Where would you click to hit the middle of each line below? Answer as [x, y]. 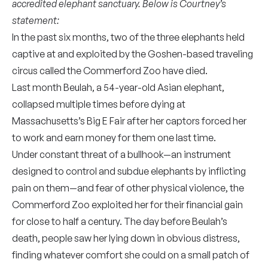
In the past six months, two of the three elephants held [128, 37]
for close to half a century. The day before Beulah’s [120, 221]
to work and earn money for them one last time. [114, 138]
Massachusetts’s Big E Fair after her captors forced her [129, 121]
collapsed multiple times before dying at [99, 104]
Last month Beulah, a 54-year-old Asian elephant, [118, 87]
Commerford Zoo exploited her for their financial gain [127, 205]
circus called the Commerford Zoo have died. [110, 71]
